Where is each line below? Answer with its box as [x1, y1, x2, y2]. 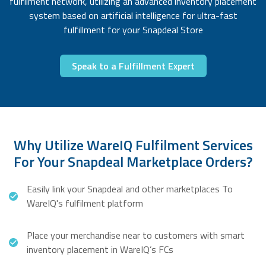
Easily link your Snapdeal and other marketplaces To [27, 182, 233, 197]
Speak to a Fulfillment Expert [71, 59, 195, 74]
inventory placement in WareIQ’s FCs [27, 242, 173, 257]
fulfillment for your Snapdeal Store [63, 23, 203, 37]
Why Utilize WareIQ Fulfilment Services [13, 134, 253, 156]
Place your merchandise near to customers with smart [27, 228, 245, 243]
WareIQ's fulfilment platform [27, 196, 143, 211]
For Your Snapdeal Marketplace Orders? [14, 151, 252, 173]
